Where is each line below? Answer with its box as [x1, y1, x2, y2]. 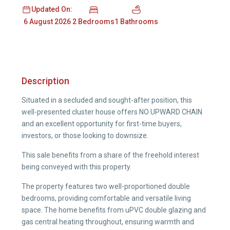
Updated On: [31, 5, 72, 13]
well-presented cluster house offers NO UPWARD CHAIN [22, 108, 202, 116]
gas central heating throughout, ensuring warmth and [22, 218, 194, 226]
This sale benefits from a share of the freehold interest [22, 151, 199, 159]
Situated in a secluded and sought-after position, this [22, 96, 192, 104]
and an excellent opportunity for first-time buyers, [22, 120, 182, 128]
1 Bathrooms [114, 17, 158, 26]
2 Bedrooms [72, 17, 114, 26]
